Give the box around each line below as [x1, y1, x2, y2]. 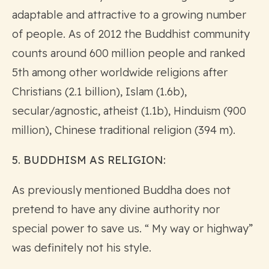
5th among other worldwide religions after [12, 65, 228, 79]
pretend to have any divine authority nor [12, 202, 220, 216]
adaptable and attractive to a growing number [12, 7, 246, 22]
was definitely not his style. [12, 240, 151, 255]
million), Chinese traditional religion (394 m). [12, 122, 235, 137]
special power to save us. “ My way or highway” [12, 221, 253, 235]
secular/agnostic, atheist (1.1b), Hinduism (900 [12, 103, 246, 118]
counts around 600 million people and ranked [12, 46, 245, 60]
